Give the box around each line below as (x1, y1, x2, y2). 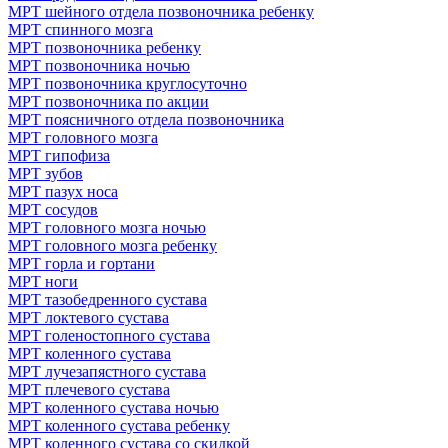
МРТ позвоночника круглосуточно (8, 75, 247, 93)
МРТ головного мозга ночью (8, 219, 206, 237)
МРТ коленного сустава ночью (8, 399, 219, 417)
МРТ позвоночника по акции (8, 93, 209, 111)
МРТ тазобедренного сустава (8, 291, 207, 309)
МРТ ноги (8, 273, 78, 291)
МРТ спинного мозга (8, 21, 153, 39)
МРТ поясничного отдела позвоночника (8, 111, 284, 129)
